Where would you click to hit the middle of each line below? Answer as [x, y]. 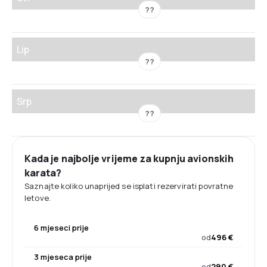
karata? [43, 173]
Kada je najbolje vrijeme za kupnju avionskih [129, 158]
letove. [38, 198]
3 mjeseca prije [63, 257]
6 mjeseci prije [61, 227]
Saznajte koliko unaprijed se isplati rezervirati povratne [129, 186]
